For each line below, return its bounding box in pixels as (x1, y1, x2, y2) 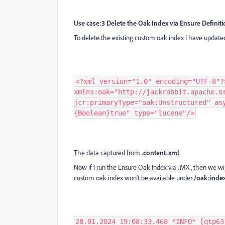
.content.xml (142, 148, 179, 157)
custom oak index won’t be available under (74, 173, 192, 182)
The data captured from (74, 148, 140, 157)
